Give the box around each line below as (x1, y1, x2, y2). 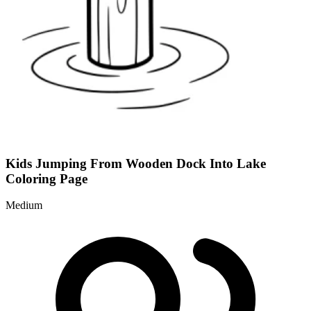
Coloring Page (6, 171, 87, 186)
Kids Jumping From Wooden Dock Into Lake (6, 155, 266, 171)
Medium (6, 199, 42, 212)
